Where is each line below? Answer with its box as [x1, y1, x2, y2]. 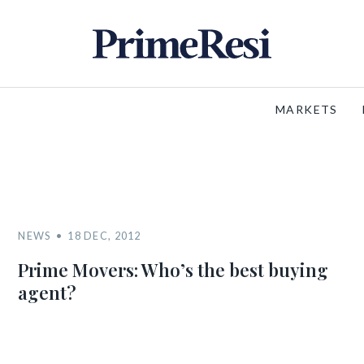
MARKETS [275, 102, 338, 116]
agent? [18, 280, 77, 305]
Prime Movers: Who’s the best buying [18, 258, 329, 282]
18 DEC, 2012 [67, 229, 141, 242]
